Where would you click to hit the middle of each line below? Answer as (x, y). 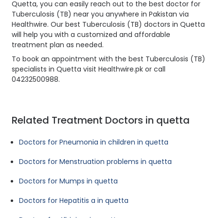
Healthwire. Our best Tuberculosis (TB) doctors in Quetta (108, 25)
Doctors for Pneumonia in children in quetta (94, 142)
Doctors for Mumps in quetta (68, 181)
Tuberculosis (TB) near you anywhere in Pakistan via (100, 14)
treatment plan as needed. (58, 45)
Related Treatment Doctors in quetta (101, 120)
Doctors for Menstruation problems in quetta (95, 162)
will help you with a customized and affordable (91, 35)
